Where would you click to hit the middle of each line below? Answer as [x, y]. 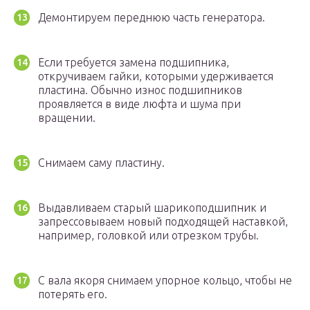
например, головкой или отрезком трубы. [148, 236]
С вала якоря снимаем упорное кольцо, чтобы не [165, 281]
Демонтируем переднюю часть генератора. [152, 18]
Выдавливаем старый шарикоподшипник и [152, 208]
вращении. [67, 118]
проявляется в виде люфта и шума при [139, 104]
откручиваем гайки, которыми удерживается [156, 76]
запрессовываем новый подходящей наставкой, [163, 222]
